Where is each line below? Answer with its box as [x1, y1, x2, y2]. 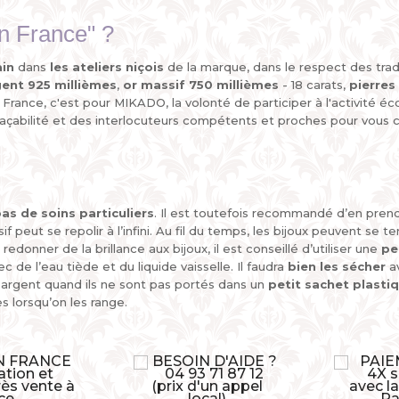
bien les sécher [288, 259, 386, 273]
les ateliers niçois [50, 60, 164, 74]
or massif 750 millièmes [123, 77, 279, 92]
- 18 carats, [279, 77, 349, 92]
